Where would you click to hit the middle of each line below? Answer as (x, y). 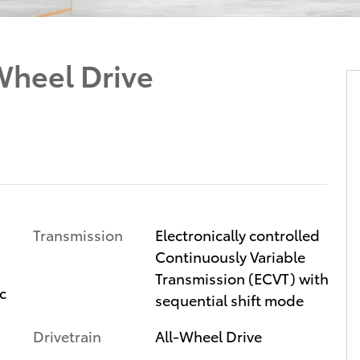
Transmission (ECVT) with (241, 277)
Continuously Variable (230, 256)
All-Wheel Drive (208, 335)
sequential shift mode (229, 299)
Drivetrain (67, 335)
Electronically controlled (237, 234)
